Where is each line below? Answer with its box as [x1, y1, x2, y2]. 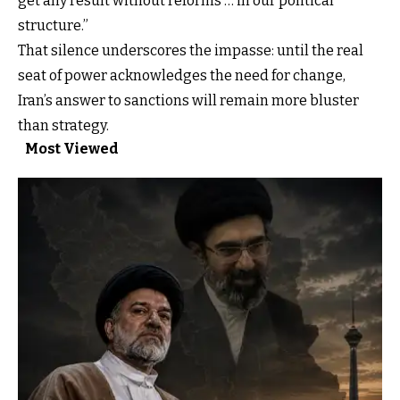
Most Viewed [25, 140, 119, 158]
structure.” [18, 17, 88, 35]
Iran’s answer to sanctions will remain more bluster [18, 92, 359, 110]
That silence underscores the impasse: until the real [18, 42, 363, 60]
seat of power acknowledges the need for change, [18, 67, 346, 85]
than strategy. [18, 117, 109, 135]
